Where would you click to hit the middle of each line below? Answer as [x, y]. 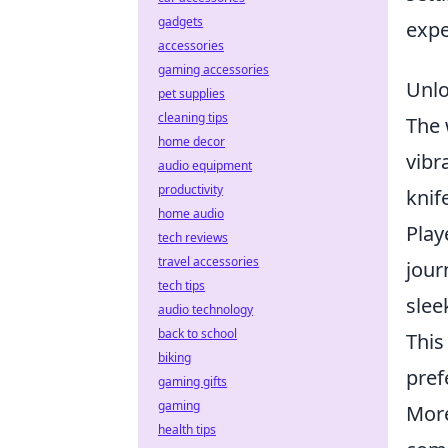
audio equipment [205, 165]
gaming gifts [192, 381]
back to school [197, 333]
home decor [191, 141]
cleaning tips [193, 117]
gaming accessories [213, 69]
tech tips [181, 285]
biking [174, 357]
